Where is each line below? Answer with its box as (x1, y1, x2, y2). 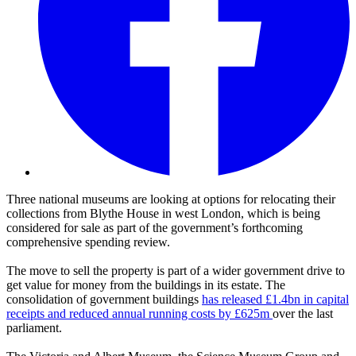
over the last (273, 307, 333, 321)
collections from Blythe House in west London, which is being (6, 207, 320, 221)
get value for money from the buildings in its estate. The (6, 278, 285, 292)
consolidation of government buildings (6, 292, 202, 307)
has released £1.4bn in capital (202, 292, 349, 307)
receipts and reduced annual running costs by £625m (6, 307, 273, 321)
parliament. (6, 321, 62, 335)
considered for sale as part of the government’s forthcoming (6, 221, 303, 235)
